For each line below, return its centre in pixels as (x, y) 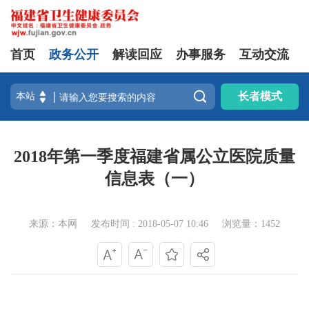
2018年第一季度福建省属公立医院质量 (154, 157)
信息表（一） (154, 179)
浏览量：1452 (251, 224)
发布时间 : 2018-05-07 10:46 (150, 224)
